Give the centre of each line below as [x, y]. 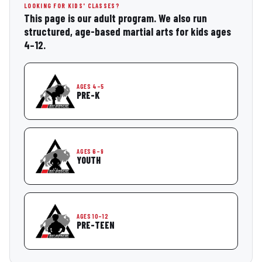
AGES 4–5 [91, 87]
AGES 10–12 [93, 216]
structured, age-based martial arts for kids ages [127, 32]
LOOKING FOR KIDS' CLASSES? [72, 5]
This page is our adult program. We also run [116, 18]
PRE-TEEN [96, 225]
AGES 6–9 [90, 151]
